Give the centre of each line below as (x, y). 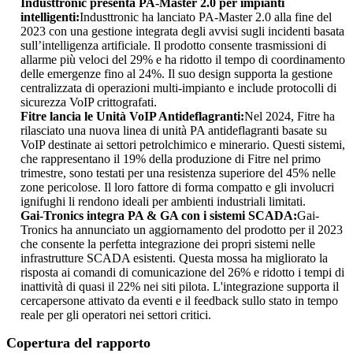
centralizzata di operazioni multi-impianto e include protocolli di (178, 88)
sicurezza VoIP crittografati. (89, 102)
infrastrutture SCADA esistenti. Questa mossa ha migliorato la (174, 258)
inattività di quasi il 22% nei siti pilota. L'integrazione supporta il (180, 286)
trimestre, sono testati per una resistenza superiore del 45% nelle (178, 173)
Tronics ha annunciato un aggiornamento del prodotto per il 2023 (182, 230)
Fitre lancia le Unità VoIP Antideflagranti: (132, 116)
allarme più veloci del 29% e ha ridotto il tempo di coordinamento (183, 59)
